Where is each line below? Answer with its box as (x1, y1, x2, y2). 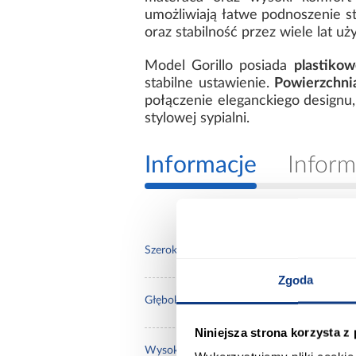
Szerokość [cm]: (145, 245, 222, 257)
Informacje (145, 153, 257, 178)
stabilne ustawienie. (145, 76, 275, 91)
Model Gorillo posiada (145, 59, 294, 74)
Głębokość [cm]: (145, 295, 224, 307)
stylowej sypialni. (145, 111, 250, 126)
